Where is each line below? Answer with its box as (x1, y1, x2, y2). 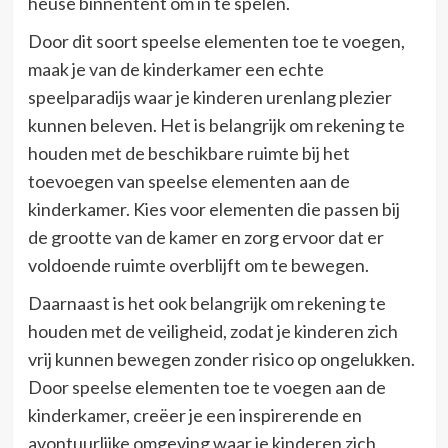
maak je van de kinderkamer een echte (27, 58, 324, 81)
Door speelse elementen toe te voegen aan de (27, 376, 386, 399)
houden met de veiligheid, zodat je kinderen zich (27, 320, 398, 343)
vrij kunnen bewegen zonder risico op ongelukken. (27, 348, 415, 371)
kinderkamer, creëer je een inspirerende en (27, 404, 362, 427)
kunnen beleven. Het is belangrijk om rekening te (27, 114, 405, 137)
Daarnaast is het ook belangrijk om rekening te (27, 292, 386, 315)
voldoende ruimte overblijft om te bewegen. (27, 254, 369, 277)
